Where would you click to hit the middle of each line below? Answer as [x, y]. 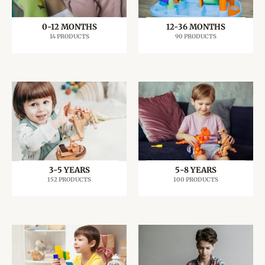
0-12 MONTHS [69, 27]
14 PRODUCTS [69, 36]
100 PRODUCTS [196, 179]
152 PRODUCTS [69, 179]
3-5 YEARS [69, 170]
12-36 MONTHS [196, 27]
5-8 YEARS [196, 170]
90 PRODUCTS [196, 36]
